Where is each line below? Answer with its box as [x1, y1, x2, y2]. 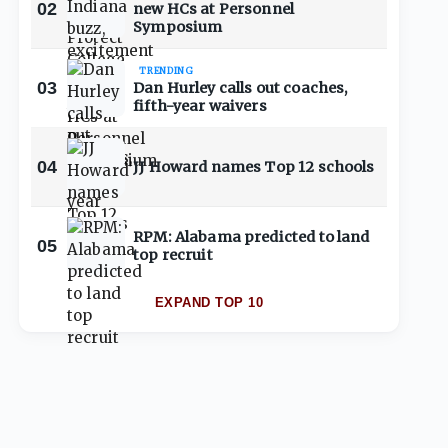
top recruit [133, 246, 213, 265]
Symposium [133, 18, 223, 37]
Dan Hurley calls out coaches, [133, 78, 348, 97]
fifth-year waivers [133, 96, 268, 115]
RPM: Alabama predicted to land [133, 228, 370, 247]
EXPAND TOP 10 [154, 295, 264, 311]
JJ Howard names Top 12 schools [133, 158, 375, 177]
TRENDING [139, 64, 194, 76]
